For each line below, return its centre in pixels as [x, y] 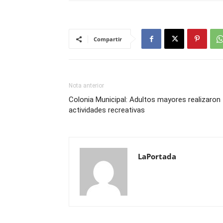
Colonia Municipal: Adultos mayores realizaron [145, 100]
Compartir [108, 39]
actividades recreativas [107, 110]
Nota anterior [86, 86]
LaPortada [157, 156]
